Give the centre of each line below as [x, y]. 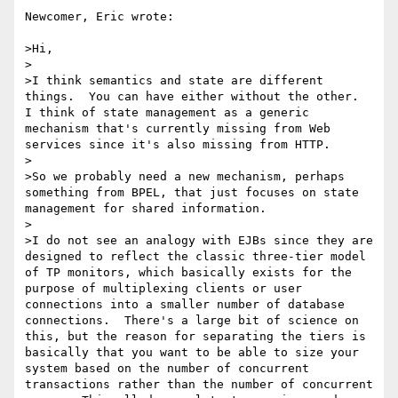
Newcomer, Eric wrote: [99, 17]
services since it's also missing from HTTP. [185, 145]
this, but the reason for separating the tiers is [195, 337]
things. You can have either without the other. [192, 97]
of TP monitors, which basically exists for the [188, 273]
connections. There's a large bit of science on [192, 321]
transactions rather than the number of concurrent [199, 385]
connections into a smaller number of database [185, 305]
